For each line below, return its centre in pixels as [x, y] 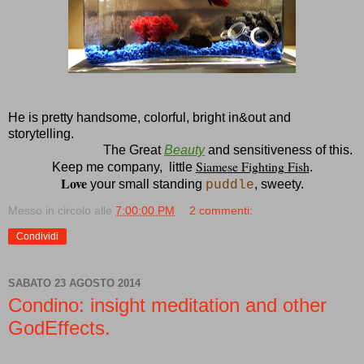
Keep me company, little [123, 167]
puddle [230, 186]
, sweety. [279, 184]
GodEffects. [59, 328]
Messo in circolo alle [62, 211]
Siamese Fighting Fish [252, 167]
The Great [134, 150]
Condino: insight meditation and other [167, 305]
